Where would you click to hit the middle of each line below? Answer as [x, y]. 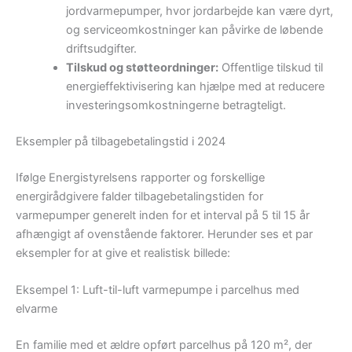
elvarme [37, 309]
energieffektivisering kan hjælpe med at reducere [195, 87]
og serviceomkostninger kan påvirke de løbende [194, 30]
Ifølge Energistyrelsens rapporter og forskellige [140, 177]
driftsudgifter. [101, 49]
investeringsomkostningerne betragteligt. [176, 106]
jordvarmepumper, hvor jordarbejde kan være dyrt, [199, 11]
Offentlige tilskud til [270, 68]
